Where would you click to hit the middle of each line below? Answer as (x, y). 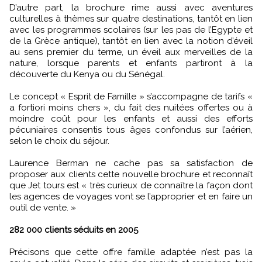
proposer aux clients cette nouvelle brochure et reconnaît (131, 174)
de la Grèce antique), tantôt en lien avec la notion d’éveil (131, 41)
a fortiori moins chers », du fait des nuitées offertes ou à (131, 108)
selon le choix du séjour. (59, 141)
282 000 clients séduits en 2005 (74, 230)
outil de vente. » (43, 208)
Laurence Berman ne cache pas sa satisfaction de (131, 163)
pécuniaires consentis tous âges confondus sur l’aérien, (131, 130)
